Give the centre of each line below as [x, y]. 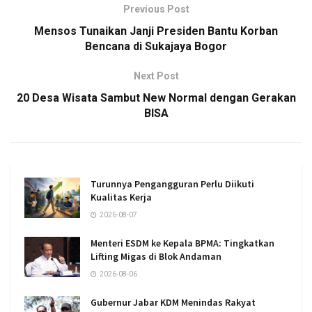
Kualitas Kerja [121, 197]
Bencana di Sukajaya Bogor [156, 47]
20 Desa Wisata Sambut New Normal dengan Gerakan [156, 98]
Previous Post [156, 9]
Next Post [156, 76]
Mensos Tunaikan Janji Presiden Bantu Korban [156, 31]
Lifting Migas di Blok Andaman [156, 257]
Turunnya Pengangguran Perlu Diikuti [172, 184]
